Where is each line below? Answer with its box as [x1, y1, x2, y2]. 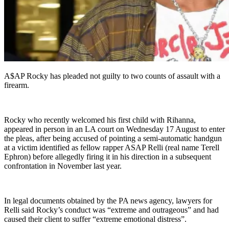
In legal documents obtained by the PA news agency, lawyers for [4, 196, 212, 205]
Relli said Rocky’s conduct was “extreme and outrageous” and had [4, 205, 219, 215]
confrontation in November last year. [4, 162, 122, 171]
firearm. [4, 81, 29, 90]
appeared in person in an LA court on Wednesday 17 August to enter [4, 125, 225, 134]
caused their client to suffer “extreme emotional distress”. [4, 215, 187, 224]
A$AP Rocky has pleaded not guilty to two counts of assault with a [4, 72, 220, 81]
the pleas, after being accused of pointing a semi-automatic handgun [4, 134, 222, 143]
